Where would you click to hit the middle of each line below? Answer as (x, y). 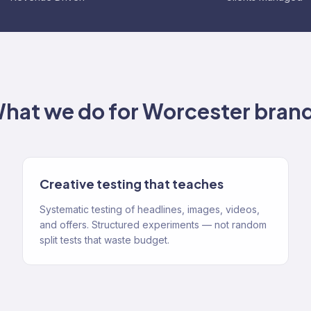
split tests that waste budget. (104, 240)
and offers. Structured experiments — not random (153, 225)
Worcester (196, 111)
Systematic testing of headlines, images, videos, (150, 209)
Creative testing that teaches (132, 184)
